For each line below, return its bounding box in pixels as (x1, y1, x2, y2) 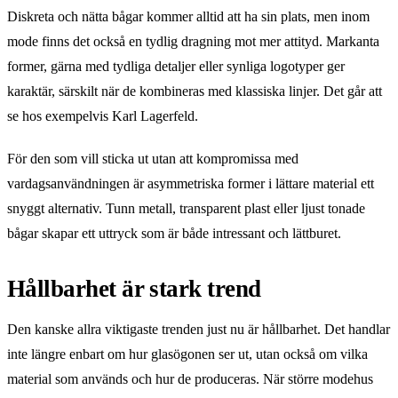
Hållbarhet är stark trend (7, 275, 261, 302)
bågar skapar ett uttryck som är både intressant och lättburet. (7, 225, 341, 241)
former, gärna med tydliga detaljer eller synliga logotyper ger (7, 58, 345, 74)
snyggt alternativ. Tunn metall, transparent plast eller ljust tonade (7, 200, 365, 216)
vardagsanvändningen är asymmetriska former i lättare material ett (7, 175, 374, 191)
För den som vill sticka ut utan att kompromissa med (7, 150, 298, 166)
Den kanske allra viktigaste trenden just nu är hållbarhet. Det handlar (7, 321, 390, 337)
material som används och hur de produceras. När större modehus (7, 370, 373, 386)
